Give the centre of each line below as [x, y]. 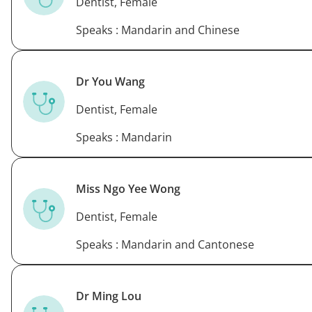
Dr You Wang [110, 81]
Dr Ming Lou [109, 296]
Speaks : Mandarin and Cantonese [165, 244]
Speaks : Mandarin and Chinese [158, 30]
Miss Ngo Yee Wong [128, 188]
